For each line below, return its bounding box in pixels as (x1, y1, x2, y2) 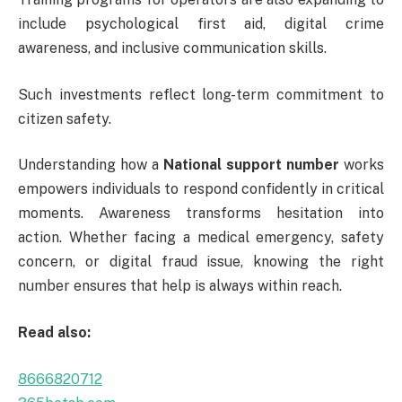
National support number (163, 156, 339, 174)
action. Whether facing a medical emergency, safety (18, 229, 384, 247)
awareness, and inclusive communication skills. (18, 39, 327, 57)
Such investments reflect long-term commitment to (18, 85, 384, 103)
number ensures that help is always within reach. (18, 277, 342, 295)
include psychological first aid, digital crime (18, 15, 384, 33)
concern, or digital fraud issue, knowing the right (18, 253, 384, 271)
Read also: (18, 323, 91, 341)
